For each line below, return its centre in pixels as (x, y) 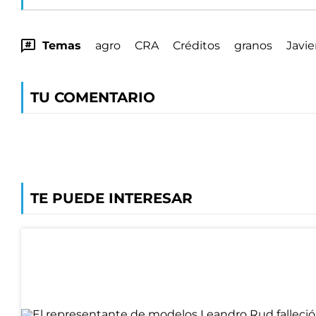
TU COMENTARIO (93, 97)
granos (253, 45)
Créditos (196, 45)
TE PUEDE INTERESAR (111, 199)
